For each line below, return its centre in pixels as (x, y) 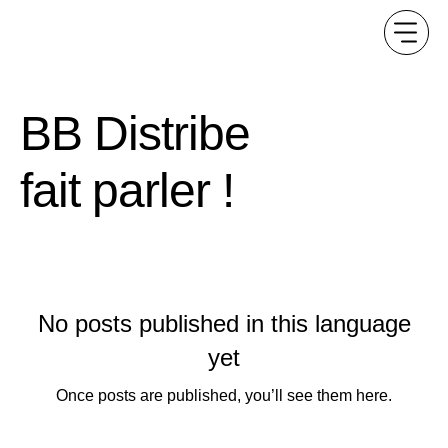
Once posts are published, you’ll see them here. (224, 396)
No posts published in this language (224, 324)
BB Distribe (135, 134)
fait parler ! (127, 191)
